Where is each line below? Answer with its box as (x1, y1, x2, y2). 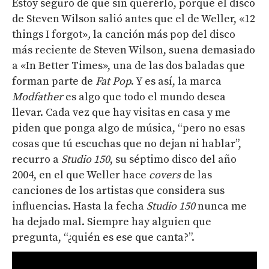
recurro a (12, 153, 61, 166)
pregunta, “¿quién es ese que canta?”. (12, 231, 197, 244)
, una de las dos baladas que (107, 59, 245, 73)
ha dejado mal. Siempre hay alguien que (12, 215, 211, 229)
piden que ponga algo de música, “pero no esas (12, 121, 245, 135)
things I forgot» (12, 28, 88, 41)
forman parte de (12, 74, 95, 88)
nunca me (195, 199, 247, 213)
